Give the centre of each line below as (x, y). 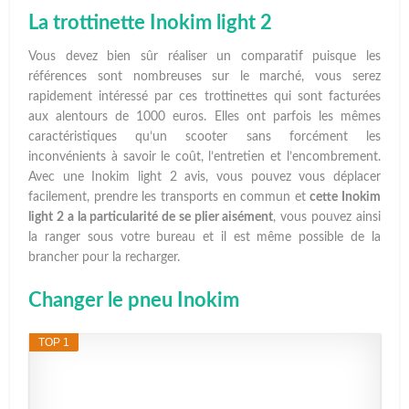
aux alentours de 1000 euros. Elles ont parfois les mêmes (204, 117)
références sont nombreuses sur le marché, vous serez (204, 77)
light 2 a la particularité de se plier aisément (151, 218)
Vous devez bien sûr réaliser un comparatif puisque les (204, 57)
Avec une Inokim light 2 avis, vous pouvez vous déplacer (204, 178)
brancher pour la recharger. (105, 258)
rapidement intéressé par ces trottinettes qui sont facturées (204, 97)
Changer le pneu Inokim (134, 301)
